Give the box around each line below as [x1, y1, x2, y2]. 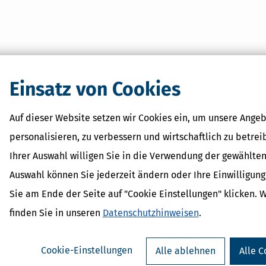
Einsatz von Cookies [9, 77, 180, 100]
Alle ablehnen [155, 245, 216, 256]
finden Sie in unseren [9, 207, 103, 218]
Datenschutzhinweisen [102, 207, 199, 218]
